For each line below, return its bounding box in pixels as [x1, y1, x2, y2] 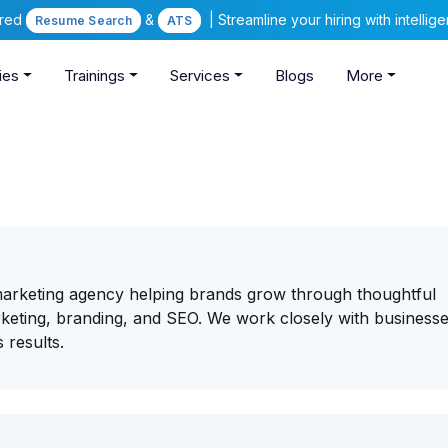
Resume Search [34, 13, 132, 28]
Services [169, 66, 230, 86]
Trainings [64, 66, 126, 86]
